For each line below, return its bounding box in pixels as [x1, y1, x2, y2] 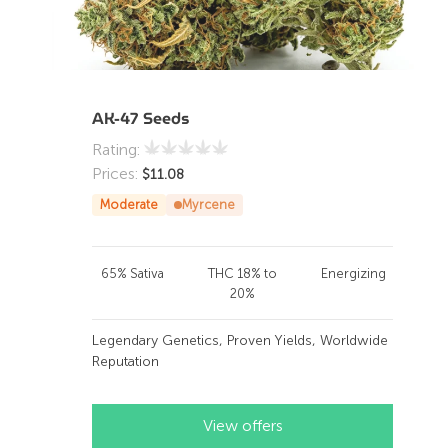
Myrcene [182, 196, 235, 212]
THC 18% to [208, 265, 278, 281]
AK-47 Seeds [92, 105, 190, 131]
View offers [202, 415, 283, 435]
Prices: [92, 163, 142, 183]
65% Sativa [100, 265, 164, 281]
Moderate [100, 196, 158, 212]
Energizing [320, 265, 386, 281]
